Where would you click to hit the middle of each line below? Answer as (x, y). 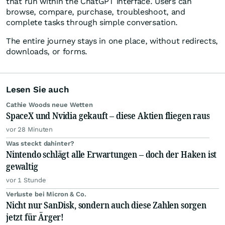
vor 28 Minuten (30, 130)
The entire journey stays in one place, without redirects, (112, 41)
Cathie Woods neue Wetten (49, 105)
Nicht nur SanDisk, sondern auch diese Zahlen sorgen (106, 205)
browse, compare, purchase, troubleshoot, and (96, 12)
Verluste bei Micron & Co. (46, 194)
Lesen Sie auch (38, 90)
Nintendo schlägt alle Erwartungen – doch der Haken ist (111, 154)
